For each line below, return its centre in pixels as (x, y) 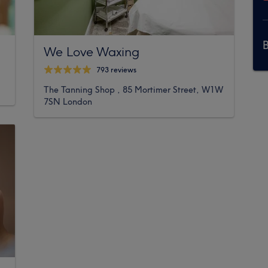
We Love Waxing (92, 51)
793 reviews (117, 70)
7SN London (68, 101)
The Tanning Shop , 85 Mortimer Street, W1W (134, 89)
